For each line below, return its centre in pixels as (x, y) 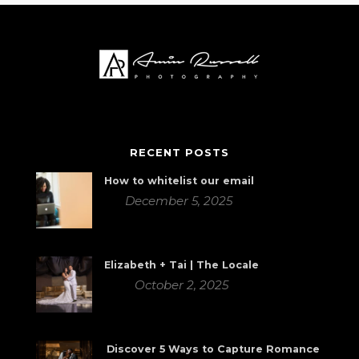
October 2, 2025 (181, 285)
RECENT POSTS (179, 153)
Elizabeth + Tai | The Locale (181, 265)
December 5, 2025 (179, 201)
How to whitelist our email (179, 181)
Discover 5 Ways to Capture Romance (214, 349)
